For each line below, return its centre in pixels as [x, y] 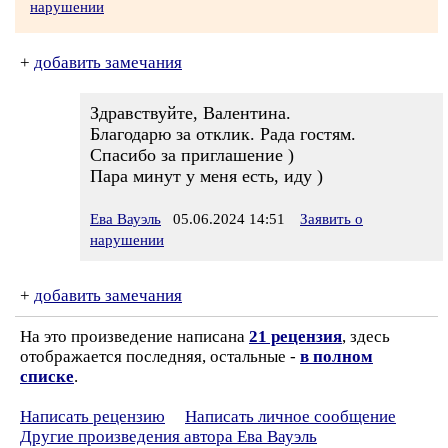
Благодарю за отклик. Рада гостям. [223, 134]
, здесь [366, 336]
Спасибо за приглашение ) [192, 155]
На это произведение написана [134, 336]
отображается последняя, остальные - [160, 356]
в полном [336, 356]
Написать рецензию [92, 416]
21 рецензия [295, 336]
